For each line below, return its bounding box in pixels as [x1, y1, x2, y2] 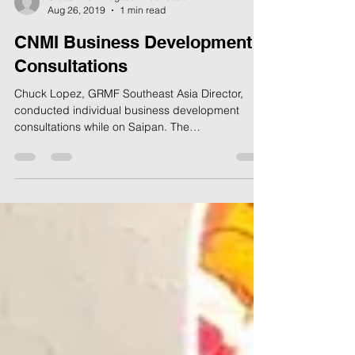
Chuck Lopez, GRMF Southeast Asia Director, [14, 121, 243, 136]
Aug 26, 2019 [48, 39, 105, 51]
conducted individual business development [14, 138, 239, 152]
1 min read [120, 39, 166, 51]
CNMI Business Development [14, 67, 252, 87]
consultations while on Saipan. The [14, 155, 189, 169]
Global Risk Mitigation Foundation [48, 25, 193, 37]
